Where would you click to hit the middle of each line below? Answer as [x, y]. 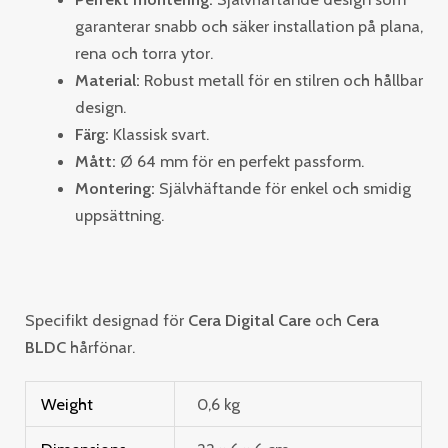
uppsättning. [119, 215]
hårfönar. [101, 347]
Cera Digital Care [250, 320]
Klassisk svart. [158, 134]
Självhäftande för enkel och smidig [282, 188]
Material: [107, 80]
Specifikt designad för [107, 320]
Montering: [114, 188]
